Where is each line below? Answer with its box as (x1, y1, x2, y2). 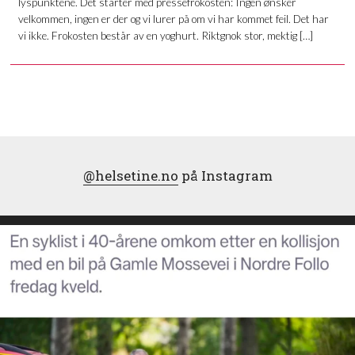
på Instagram (177, 166, 273, 185)
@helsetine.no (82, 166, 178, 185)
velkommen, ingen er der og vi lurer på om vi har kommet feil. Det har (17, 12, 329, 26)
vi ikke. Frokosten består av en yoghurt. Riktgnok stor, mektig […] (17, 29, 313, 43)
